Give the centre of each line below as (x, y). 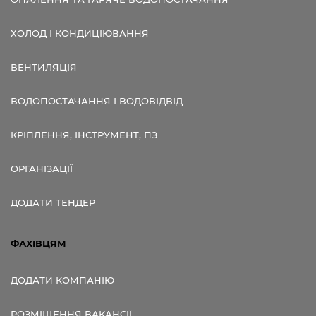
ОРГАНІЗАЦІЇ (42, 168)
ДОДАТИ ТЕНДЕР (53, 202)
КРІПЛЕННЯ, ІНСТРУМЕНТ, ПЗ (84, 134)
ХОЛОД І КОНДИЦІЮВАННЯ (80, 33)
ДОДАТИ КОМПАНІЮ (62, 280)
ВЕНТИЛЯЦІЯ (44, 67)
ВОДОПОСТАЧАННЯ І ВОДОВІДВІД (97, 101)
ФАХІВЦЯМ (38, 243)
